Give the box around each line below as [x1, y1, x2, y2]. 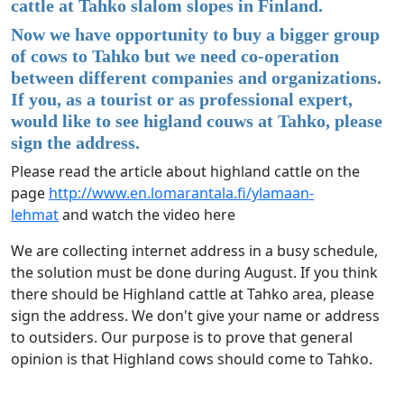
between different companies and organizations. [11, 68, 381, 88]
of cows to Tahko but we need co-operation [11, 46, 339, 67]
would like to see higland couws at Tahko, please [11, 111, 382, 132]
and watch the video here [59, 205, 239, 225]
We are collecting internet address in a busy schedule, [11, 241, 378, 262]
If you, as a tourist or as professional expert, [11, 89, 353, 110]
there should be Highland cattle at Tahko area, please [11, 284, 374, 305]
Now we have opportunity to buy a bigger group [11, 24, 380, 45]
